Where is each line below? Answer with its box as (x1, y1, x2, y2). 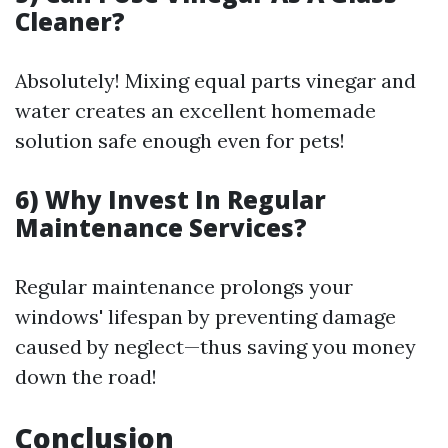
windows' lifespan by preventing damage (15, 304, 396, 330)
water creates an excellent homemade (15, 98, 376, 124)
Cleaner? (15, 5, 125, 39)
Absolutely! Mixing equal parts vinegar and (15, 68, 416, 94)
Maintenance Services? (15, 211, 307, 245)
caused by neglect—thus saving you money (15, 334, 416, 360)
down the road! (15, 364, 157, 390)
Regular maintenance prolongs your (15, 274, 353, 300)
